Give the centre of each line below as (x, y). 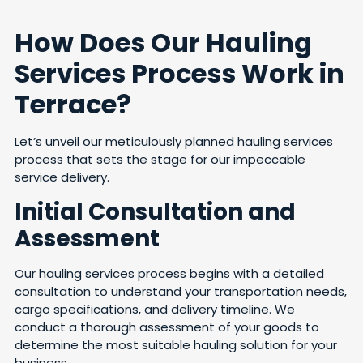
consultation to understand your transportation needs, (181, 291)
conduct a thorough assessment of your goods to (167, 327)
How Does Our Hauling (163, 43)
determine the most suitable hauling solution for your (176, 344)
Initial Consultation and (155, 211)
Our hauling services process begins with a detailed (169, 273)
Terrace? (73, 105)
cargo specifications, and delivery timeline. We (155, 309)
